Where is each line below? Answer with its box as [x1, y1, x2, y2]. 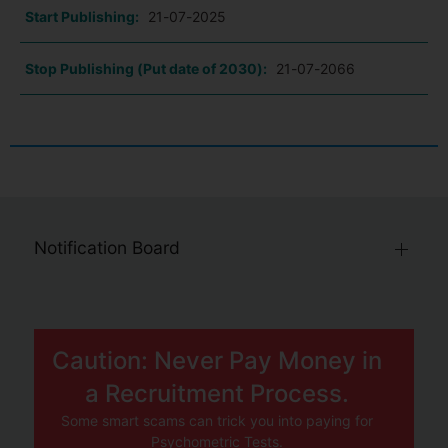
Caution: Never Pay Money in [52, 345, 382, 375]
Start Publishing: [25, 8, 139, 26]
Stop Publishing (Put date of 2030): [25, 60, 267, 78]
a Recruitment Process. [85, 378, 349, 408]
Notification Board [34, 237, 180, 259]
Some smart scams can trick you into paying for [61, 411, 373, 429]
